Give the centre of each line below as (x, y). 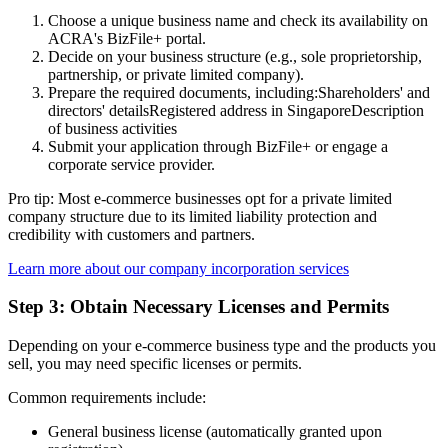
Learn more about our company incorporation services (178, 268)
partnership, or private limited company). (176, 74)
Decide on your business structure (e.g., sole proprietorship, (235, 56)
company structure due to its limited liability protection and (192, 216)
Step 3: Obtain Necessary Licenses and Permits (198, 307)
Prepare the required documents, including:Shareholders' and (239, 92)
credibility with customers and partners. (131, 234)
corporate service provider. (131, 164)
